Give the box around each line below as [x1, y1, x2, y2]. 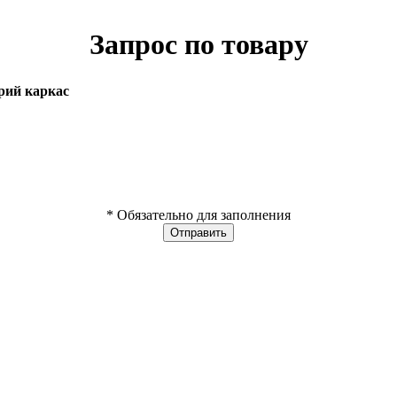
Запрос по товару [89, 28, 308, 61]
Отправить [170, 225, 227, 239]
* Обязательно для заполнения [106, 206, 291, 222]
